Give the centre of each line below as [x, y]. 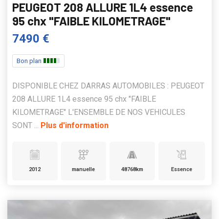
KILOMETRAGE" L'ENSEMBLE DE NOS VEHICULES [99, 112]
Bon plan [30, 61]
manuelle [84, 170]
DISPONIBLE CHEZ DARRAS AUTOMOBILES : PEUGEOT [108, 86]
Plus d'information [75, 126]
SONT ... [26, 126]
